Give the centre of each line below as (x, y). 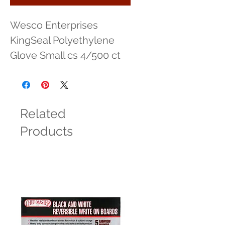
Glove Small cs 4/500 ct (65, 55)
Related (43, 114)
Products (46, 131)
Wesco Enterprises (54, 25)
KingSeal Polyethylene (62, 40)
